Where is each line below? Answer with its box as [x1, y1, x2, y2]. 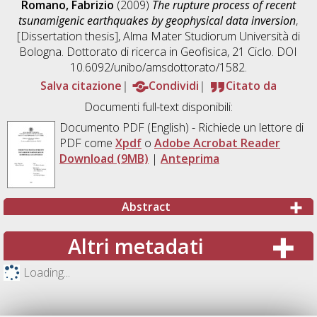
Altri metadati [67, 232, 204, 260]
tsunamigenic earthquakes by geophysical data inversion [18, 12, 296, 28]
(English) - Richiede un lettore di [144, 119, 304, 135]
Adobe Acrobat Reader [154, 134, 280, 151]
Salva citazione [40, 77, 122, 93]
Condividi [148, 77, 199, 93]
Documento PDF [59, 119, 144, 135]
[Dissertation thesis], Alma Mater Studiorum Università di [16, 28, 300, 44]
